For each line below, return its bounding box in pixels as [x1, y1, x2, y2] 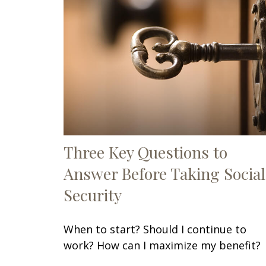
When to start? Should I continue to [64, 222, 246, 237]
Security [64, 184, 122, 206]
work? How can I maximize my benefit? [64, 238, 261, 253]
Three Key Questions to [64, 141, 227, 163]
